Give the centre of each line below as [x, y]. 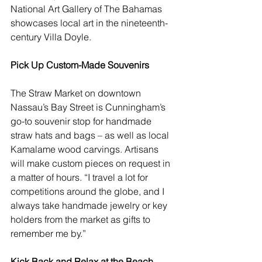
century [27, 37]
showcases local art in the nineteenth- [89, 23]
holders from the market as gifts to [82, 220]
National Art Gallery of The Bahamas [87, 9]
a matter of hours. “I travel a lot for [80, 177]
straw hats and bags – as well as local [91, 135]
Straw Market [56, 93]
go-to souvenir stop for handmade [82, 121]
